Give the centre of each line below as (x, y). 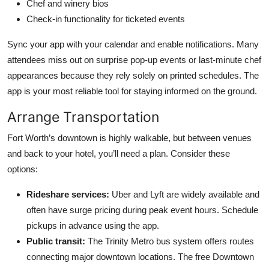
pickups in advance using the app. (93, 225)
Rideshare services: (68, 194)
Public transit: (56, 241)
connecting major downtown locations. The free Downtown (140, 256)
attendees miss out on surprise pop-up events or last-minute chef (134, 59)
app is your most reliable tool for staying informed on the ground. (132, 91)
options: (23, 169)
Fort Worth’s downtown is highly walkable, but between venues (129, 138)
